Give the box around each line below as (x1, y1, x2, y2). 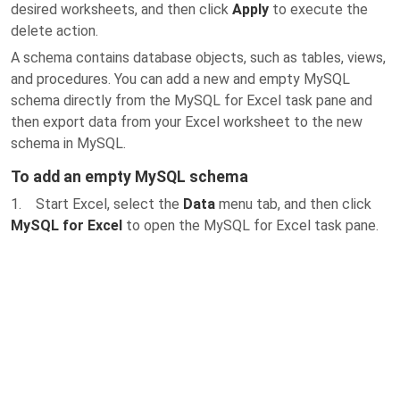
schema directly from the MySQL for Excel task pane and (11, 92, 372, 109)
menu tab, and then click (215, 196, 371, 212)
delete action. (11, 22, 98, 39)
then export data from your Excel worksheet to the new (11, 113, 362, 130)
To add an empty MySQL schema (11, 168, 248, 186)
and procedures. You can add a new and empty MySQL (11, 71, 350, 87)
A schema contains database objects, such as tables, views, (11, 49, 386, 66)
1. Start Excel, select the (11, 196, 183, 212)
